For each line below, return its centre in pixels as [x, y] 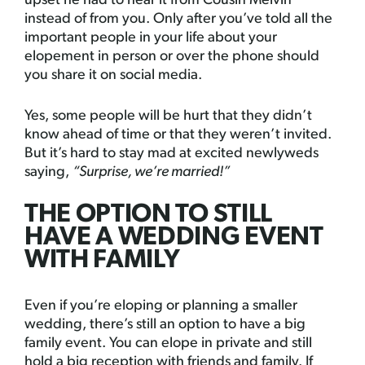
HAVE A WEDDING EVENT [174, 238]
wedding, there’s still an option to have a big [165, 325]
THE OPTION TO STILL [148, 215]
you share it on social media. [113, 75]
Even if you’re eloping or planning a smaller [161, 306]
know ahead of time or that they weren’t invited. [178, 135]
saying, [48, 172]
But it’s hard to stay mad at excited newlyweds [172, 154]
